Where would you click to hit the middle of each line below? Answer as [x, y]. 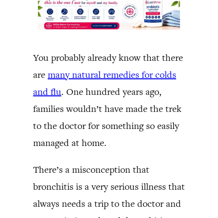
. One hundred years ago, [111, 91]
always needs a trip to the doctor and [107, 203]
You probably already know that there [108, 57]
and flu [47, 91]
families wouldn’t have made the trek [107, 109]
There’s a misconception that [91, 169]
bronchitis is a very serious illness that [109, 186]
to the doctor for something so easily [106, 126]
